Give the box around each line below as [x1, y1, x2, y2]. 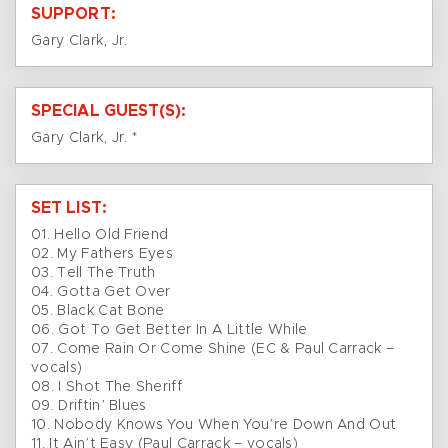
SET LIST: [31, 200, 107, 217]
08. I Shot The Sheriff [31, 380, 183, 395]
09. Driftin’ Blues [31, 399, 147, 414]
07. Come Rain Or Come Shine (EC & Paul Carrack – [31, 342, 395, 357]
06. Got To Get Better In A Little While [31, 323, 308, 338]
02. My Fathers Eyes [31, 247, 174, 262]
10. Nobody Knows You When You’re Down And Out [31, 418, 397, 433]
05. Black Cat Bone [31, 304, 165, 319]
